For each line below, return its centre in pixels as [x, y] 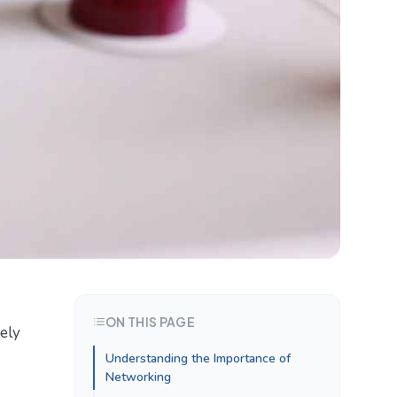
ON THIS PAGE [151, 321]
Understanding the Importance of [198, 358]
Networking [138, 377]
